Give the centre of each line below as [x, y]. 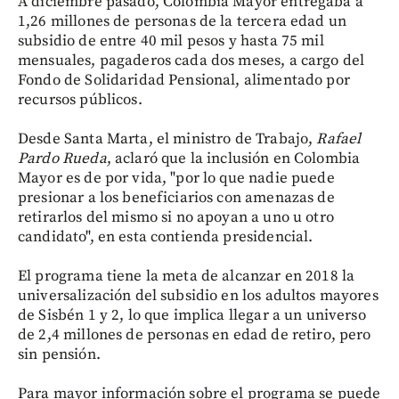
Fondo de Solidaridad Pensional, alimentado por [184, 80]
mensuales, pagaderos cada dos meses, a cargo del [191, 61]
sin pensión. [59, 354]
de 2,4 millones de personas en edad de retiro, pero [195, 335]
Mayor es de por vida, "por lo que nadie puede [176, 178]
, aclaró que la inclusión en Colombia [233, 159]
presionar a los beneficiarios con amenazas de [176, 198]
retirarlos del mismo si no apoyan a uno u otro [176, 217]
